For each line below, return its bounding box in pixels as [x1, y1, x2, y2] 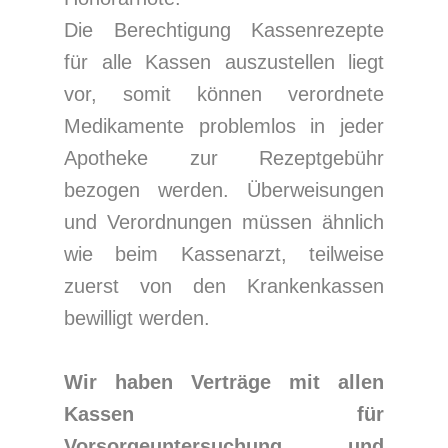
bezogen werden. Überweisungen [64, 179, 384, 201]
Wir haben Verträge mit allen [64, 371, 384, 393]
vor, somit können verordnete [64, 83, 384, 105]
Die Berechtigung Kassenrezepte [64, 19, 384, 41]
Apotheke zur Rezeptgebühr [64, 147, 384, 169]
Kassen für [64, 403, 384, 425]
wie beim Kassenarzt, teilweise [64, 243, 384, 265]
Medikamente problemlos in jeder [64, 115, 384, 137]
